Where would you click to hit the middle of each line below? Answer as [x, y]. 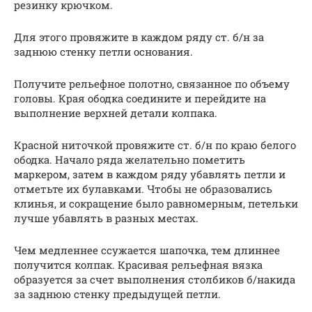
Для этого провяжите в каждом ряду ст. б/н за [139, 37]
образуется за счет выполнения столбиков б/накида [155, 279]
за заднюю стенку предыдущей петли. [117, 294]
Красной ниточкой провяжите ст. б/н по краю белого [155, 145]
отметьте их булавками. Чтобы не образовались [143, 188]
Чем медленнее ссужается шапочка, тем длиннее [147, 250]
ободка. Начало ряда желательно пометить [130, 159]
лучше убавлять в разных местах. [106, 218]
